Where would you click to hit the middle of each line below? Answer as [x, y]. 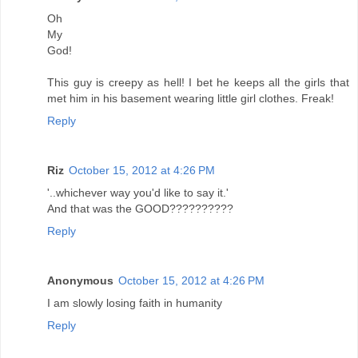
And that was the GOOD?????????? [140, 208]
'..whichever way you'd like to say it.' [138, 192]
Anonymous [80, 280]
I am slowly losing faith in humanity [135, 302]
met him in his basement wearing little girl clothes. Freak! [191, 98]
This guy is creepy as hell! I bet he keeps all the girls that [198, 82]
